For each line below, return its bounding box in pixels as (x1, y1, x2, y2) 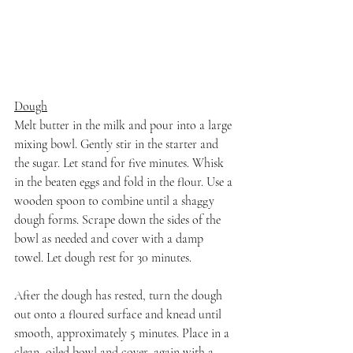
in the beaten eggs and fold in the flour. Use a (14, 173, 236, 190)
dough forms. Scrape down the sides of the (14, 211, 224, 228)
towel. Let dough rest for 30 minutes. (14, 249, 191, 266)
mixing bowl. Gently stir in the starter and (14, 136, 221, 152)
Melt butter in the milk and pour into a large (14, 117, 235, 133)
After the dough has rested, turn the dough (14, 287, 225, 303)
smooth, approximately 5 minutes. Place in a (14, 325, 232, 341)
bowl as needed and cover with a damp (14, 230, 206, 247)
